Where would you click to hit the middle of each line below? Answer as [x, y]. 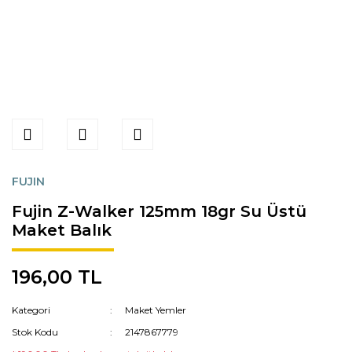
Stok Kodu [35, 332]
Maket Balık [62, 230]
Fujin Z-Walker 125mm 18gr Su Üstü [159, 211]
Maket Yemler [156, 310]
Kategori [31, 310]
